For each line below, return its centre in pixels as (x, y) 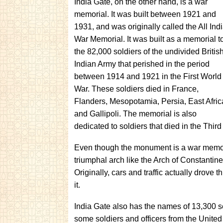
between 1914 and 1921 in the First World (148, 76)
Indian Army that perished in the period (142, 64)
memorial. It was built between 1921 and (145, 14)
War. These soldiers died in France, (136, 89)
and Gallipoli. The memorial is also (135, 114)
